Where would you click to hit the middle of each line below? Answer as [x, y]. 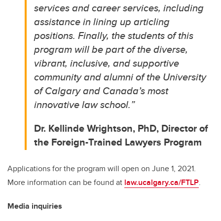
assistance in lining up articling [102, 21]
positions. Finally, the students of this [114, 35]
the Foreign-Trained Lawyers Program [118, 142]
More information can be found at [66, 182]
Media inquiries [35, 206]
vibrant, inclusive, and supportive [107, 63]
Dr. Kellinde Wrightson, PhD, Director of [121, 128]
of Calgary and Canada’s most [101, 91]
